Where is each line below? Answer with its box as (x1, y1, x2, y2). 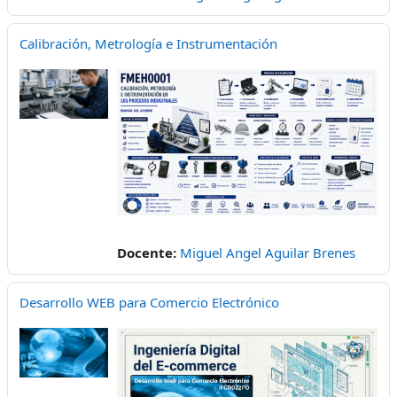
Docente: (117, 244, 180, 262)
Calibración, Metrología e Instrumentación (19, 34, 277, 52)
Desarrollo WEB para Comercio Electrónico (19, 293, 279, 312)
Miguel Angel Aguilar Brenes (180, 244, 355, 262)
